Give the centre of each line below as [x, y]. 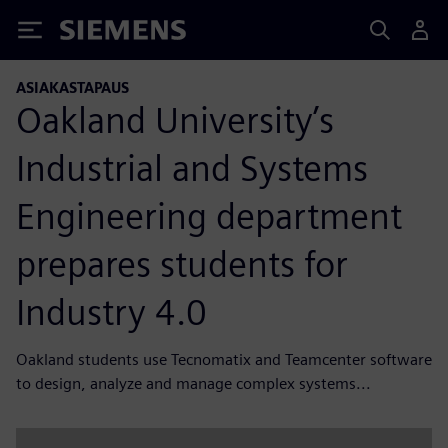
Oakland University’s [175, 119]
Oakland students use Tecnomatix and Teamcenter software [224, 359]
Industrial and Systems [192, 167]
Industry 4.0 [111, 311]
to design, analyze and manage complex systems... [193, 383]
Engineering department [209, 215]
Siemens [93, 33]
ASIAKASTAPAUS [72, 87]
